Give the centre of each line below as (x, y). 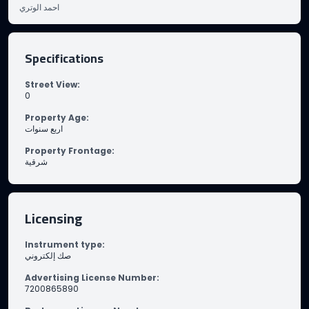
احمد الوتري (39, 7)
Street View (51, 84)
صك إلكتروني (48, 256)
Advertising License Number (91, 278)
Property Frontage (68, 151)
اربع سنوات (44, 129)
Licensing (53, 218)
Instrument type (63, 245)
